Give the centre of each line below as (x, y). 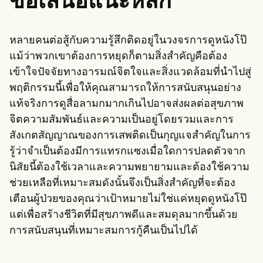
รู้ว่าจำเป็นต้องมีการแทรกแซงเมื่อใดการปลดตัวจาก (127, 151)
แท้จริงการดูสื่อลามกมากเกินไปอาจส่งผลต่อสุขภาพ (127, 104)
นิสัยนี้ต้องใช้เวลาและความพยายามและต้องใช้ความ (129, 167)
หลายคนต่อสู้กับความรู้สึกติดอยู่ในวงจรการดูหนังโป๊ (128, 41)
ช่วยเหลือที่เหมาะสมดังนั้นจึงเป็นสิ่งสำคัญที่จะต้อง (122, 183)
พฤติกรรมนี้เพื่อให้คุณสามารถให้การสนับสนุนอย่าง (125, 88)
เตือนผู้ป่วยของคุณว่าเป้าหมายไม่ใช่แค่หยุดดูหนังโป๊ (128, 199)
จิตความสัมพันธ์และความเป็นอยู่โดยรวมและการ (122, 120)
